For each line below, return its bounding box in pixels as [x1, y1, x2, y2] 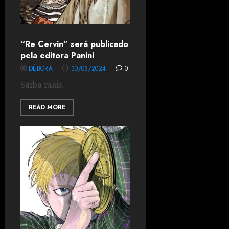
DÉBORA [29, 64, 53, 73]
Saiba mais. [20, 79, 64, 90]
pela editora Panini [20, 50, 94, 61]
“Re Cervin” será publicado [20, 38, 128, 50]
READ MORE [29, 103, 65, 112]
